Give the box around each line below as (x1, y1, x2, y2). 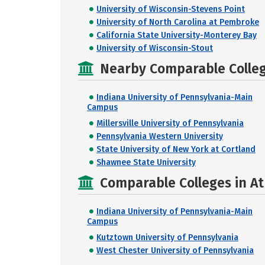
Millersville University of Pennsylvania (96, 118, 244, 128)
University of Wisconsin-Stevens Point (96, 4, 245, 14)
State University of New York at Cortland (96, 144, 256, 154)
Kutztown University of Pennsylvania (96, 232, 238, 243)
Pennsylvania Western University (96, 131, 223, 141)
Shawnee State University (96, 157, 196, 167)
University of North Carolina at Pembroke (96, 17, 259, 27)
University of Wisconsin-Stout (96, 43, 213, 53)
